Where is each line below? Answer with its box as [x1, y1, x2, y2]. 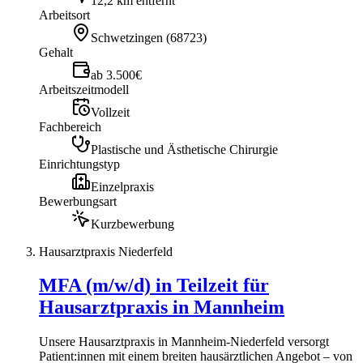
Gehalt [39, 45, 73, 59]
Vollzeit [91, 105, 130, 119]
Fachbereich [39, 119, 101, 134]
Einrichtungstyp [39, 156, 120, 171]
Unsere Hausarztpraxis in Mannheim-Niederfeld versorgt [39, 335, 329, 349]
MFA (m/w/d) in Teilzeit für [39, 275, 269, 297]
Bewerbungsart [39, 194, 117, 208]
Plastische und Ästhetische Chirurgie [91, 142, 278, 156]
